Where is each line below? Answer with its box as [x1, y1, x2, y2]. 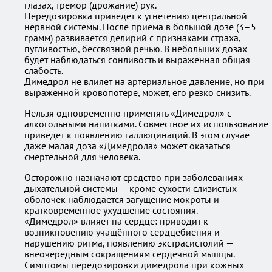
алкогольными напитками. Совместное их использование [24, 118, 268, 130]
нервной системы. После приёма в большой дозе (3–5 [24, 21, 256, 33]
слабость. [24, 64, 63, 76]
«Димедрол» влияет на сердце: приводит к [24, 215, 208, 227]
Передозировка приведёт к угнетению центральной [24, 10, 247, 22]
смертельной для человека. [24, 151, 140, 163]
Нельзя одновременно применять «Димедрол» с [24, 107, 231, 119]
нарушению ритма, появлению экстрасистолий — [24, 237, 233, 249]
